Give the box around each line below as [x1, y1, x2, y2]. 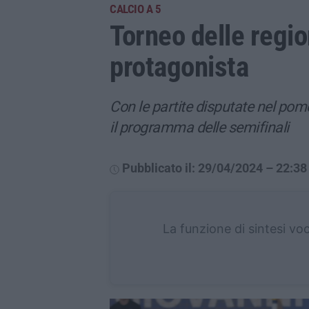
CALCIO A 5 [110, 2, 161, 17]
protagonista [110, 50, 248, 84]
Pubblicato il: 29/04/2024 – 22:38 [122, 161, 307, 176]
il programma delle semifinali [110, 119, 289, 137]
